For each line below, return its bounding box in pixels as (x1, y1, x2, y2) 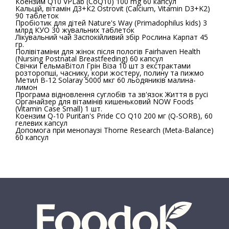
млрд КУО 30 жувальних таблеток (15, 25, 134, 35)
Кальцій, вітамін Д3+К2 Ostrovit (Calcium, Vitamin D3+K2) (15, 4, 126, 13)
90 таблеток (15, 11, 59, 20)
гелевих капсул (15, 118, 67, 128)
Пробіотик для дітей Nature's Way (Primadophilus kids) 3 (15, 18, 207, 28)
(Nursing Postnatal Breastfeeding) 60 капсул (15, 54, 163, 63)
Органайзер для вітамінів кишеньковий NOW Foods (15, 97, 194, 106)
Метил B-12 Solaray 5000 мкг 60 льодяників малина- (15, 75, 196, 85)
